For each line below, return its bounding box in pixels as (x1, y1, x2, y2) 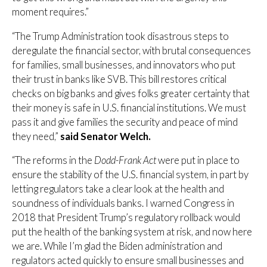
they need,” (12, 130, 60, 142)
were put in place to (156, 154, 240, 167)
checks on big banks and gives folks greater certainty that (12, 87, 250, 100)
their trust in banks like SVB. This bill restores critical (12, 73, 226, 85)
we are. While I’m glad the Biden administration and (12, 240, 222, 253)
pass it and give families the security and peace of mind (12, 116, 238, 128)
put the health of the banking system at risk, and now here (12, 226, 252, 238)
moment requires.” (12, 6, 89, 18)
